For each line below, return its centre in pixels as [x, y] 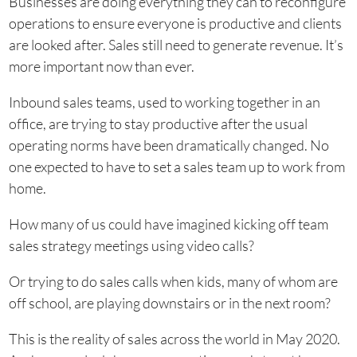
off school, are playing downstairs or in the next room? [169, 303]
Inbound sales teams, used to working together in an [164, 102]
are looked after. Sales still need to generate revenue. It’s [176, 45]
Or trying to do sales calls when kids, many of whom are [173, 281]
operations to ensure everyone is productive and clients [175, 23]
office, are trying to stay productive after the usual [158, 124]
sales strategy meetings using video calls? [131, 245]
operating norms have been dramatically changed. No [169, 145]
